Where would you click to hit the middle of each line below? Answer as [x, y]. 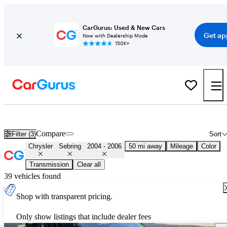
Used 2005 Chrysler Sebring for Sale [99, 116]
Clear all [89, 165]
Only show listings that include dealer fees [84, 217]
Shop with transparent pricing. [64, 197]
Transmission [49, 165]
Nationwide [177, 116]
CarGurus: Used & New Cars [124, 27]
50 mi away [145, 146]
